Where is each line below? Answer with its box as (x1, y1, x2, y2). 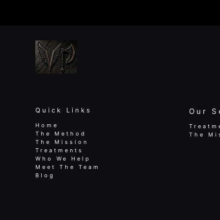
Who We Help (35, 155, 91, 162)
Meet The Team (35, 163, 100, 170)
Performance (48, 39, 103, 46)
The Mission (35, 138, 88, 145)
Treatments (35, 146, 83, 154)
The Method (35, 130, 86, 137)
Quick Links (35, 106, 92, 114)
